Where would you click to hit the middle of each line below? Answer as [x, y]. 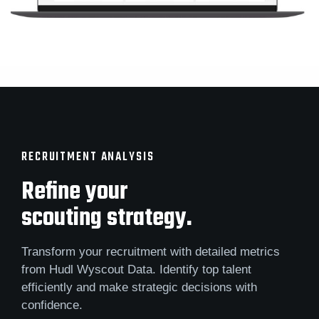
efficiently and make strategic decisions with [139, 288]
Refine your [74, 193]
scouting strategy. [107, 219]
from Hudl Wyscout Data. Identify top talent [136, 270]
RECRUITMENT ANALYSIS [88, 157]
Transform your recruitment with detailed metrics [151, 252]
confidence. [52, 305]
